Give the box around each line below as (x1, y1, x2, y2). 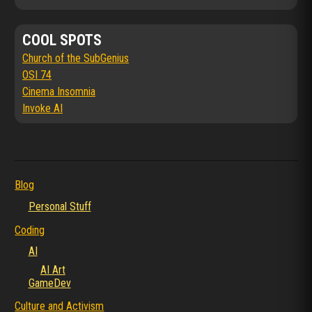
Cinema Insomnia (22, 85, 95, 99)
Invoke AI (22, 102, 63, 116)
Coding (15, 223, 45, 237)
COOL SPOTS (22, 31, 102, 49)
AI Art (40, 263, 65, 276)
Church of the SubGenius (22, 52, 129, 65)
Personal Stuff (28, 199, 91, 213)
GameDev (28, 276, 71, 290)
